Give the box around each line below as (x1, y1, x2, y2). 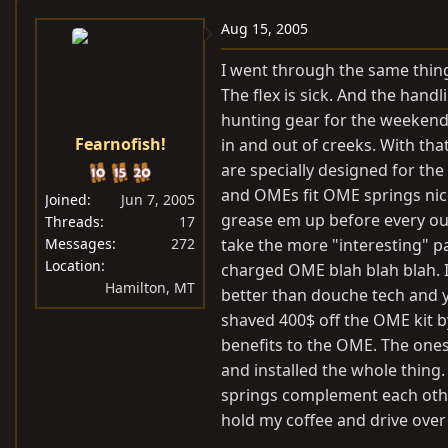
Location (45, 255, 101, 275)
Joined (45, 189, 87, 209)
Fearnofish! (74, 132, 166, 155)
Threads (45, 211, 100, 231)
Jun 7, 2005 (121, 189, 195, 209)
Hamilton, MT (105, 277, 195, 297)
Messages (45, 233, 112, 253)
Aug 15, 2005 (221, 18, 308, 38)
